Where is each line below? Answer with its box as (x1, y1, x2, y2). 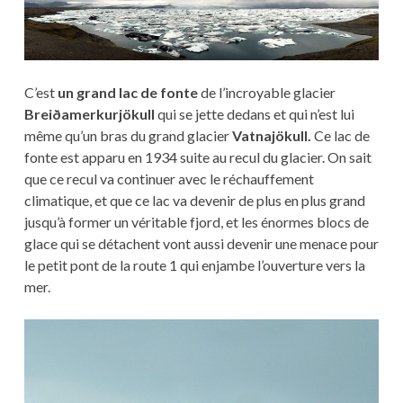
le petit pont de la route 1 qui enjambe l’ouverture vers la (23, 255, 365, 273)
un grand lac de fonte (57, 83, 198, 101)
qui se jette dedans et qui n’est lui (154, 104, 354, 122)
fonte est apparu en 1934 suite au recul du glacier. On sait (23, 148, 372, 166)
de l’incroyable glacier (197, 83, 336, 101)
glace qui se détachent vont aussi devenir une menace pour (23, 234, 379, 252)
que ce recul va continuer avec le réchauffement (23, 169, 314, 187)
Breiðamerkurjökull (23, 104, 155, 122)
